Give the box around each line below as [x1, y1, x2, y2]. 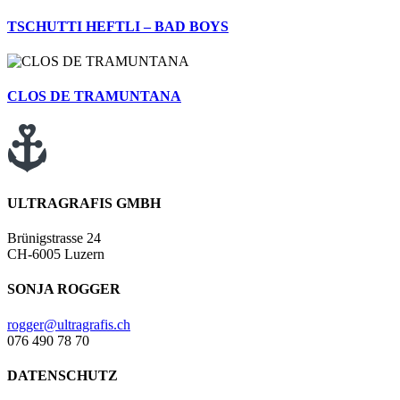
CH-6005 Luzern [7, 246, 104, 262]
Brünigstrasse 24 [7, 230, 101, 246]
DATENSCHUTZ [7, 367, 118, 383]
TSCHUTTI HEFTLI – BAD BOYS [7, 18, 229, 34]
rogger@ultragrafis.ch [7, 316, 130, 332]
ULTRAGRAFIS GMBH [7, 195, 161, 211]
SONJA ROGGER [7, 281, 121, 297]
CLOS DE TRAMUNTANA [7, 88, 181, 104]
